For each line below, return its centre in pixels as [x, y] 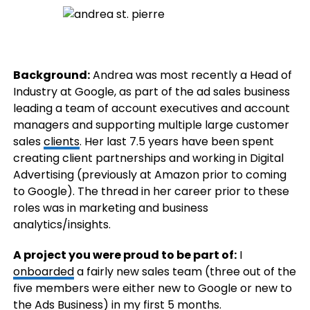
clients [61, 142]
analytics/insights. [62, 225]
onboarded [43, 272]
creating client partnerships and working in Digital [148, 158]
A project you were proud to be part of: [125, 255]
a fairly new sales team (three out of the [185, 272]
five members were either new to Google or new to [152, 289]
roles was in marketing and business [110, 208]
